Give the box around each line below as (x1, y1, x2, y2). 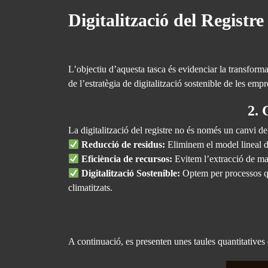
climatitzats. (68, 182, 112, 193)
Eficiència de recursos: (81, 154, 173, 164)
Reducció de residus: (81, 139, 166, 150)
